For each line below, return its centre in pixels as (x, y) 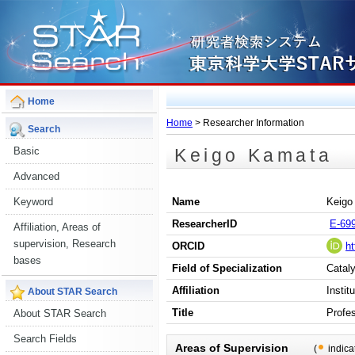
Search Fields (45, 339)
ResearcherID (204, 224)
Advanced (36, 176)
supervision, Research (65, 244)
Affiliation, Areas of (57, 227)
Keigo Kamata (254, 155)
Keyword (33, 202)
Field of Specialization (227, 269)
